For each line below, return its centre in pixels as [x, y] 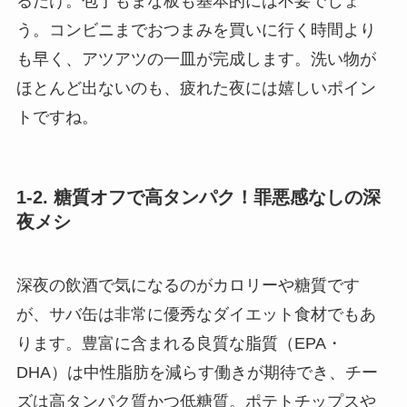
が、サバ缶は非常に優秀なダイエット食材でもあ [196, 314]
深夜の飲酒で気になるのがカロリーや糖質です [188, 285]
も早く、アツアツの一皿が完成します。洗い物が [196, 59]
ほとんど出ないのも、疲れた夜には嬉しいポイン [196, 88]
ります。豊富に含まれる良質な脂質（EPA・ [179, 343]
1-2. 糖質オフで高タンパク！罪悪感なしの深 [198, 198]
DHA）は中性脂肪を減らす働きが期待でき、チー [197, 372]
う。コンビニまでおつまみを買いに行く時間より [196, 30]
